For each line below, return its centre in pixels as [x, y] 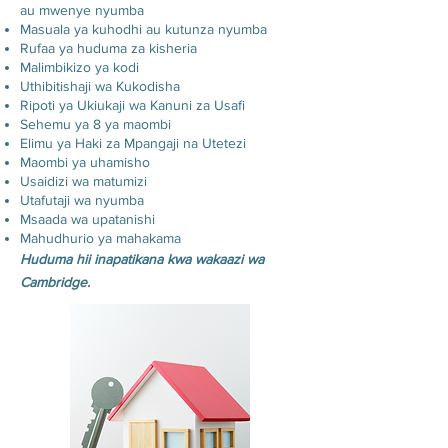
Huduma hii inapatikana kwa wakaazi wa [142, 259]
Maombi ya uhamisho [85, 162]
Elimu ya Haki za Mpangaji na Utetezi [133, 143]
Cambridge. [55, 282]
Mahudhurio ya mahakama [100, 238]
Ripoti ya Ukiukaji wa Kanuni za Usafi [132, 105]
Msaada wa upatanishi [87, 219]
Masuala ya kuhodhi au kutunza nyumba [143, 29]
